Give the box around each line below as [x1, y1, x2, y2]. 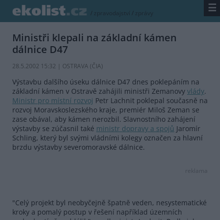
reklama [185, 166, 208, 175]
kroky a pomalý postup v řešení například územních [12, 207, 182, 217]
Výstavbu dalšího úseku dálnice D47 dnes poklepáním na [12, 77, 199, 87]
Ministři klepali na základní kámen [12, 31, 177, 45]
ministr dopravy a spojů [96, 124, 174, 134]
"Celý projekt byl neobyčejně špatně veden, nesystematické [12, 198, 207, 208]
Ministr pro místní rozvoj [12, 96, 93, 106]
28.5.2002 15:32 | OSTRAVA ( [12, 62, 92, 71]
